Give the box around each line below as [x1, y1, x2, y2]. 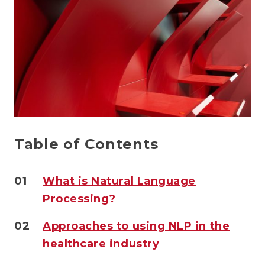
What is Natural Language [43, 174, 196, 188]
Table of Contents [14, 135, 159, 153]
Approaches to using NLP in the [43, 219, 230, 232]
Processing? [43, 192, 116, 205]
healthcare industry [43, 237, 160, 250]
